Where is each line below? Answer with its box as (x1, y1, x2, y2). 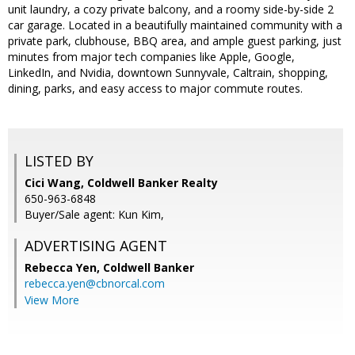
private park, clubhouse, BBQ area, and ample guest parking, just (8, 33, 342, 49)
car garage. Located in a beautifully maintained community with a (8, 17, 342, 33)
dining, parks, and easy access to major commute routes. (8, 81, 303, 97)
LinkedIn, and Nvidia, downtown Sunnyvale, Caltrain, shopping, (8, 65, 328, 81)
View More (25, 292, 79, 308)
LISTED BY (25, 151, 94, 171)
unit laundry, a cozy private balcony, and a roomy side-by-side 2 (8, 2, 334, 17)
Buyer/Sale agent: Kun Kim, (25, 207, 164, 223)
